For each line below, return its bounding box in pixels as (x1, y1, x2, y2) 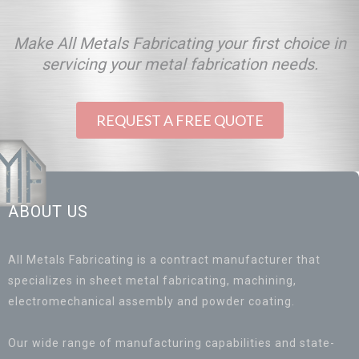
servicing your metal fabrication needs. (41, 54, 318, 74)
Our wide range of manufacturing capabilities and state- (8, 337, 335, 349)
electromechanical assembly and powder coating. (8, 295, 295, 308)
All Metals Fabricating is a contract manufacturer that (8, 253, 321, 266)
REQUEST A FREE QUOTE (95, 111, 264, 129)
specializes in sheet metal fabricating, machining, (8, 274, 296, 287)
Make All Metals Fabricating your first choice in (13, 34, 346, 53)
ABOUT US (8, 202, 88, 221)
